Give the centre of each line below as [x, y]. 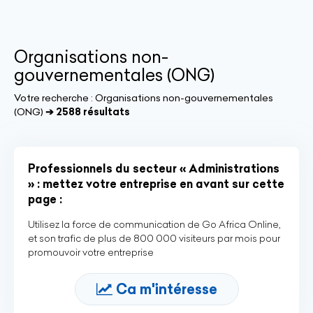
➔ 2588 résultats [88, 112]
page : [45, 199]
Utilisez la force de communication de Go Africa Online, [154, 224]
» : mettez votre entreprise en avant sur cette [156, 184]
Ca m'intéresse [166, 289]
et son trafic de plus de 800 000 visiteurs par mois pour [154, 238]
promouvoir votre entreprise [91, 252]
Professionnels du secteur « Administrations [154, 168]
